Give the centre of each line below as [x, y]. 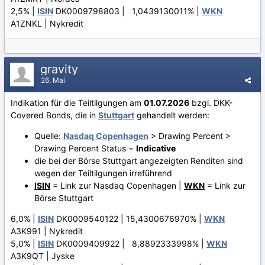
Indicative [156, 148]
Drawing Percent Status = [85, 148]
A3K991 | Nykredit [47, 231]
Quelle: [49, 135]
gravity [61, 69]
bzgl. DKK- [211, 102]
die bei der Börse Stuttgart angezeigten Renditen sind [139, 160]
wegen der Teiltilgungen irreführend [103, 173]
